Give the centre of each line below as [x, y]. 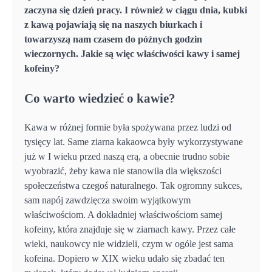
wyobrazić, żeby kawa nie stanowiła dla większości [123, 171]
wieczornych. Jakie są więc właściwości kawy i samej [132, 53]
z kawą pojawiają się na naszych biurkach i [113, 24]
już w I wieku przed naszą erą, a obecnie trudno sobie [127, 156]
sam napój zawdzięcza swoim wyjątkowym [107, 200]
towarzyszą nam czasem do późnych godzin [113, 39]
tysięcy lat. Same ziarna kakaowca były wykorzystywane [134, 141]
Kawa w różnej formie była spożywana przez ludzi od [128, 127]
